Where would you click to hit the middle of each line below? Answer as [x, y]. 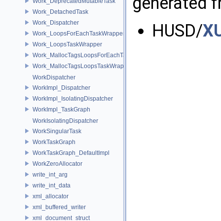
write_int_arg [50, 174]
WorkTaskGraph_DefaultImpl [71, 153]
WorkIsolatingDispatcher [65, 121]
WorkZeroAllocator [57, 164]
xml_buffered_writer [59, 207]
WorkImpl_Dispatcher [61, 88]
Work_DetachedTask [60, 12]
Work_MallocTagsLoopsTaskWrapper [83, 66]
